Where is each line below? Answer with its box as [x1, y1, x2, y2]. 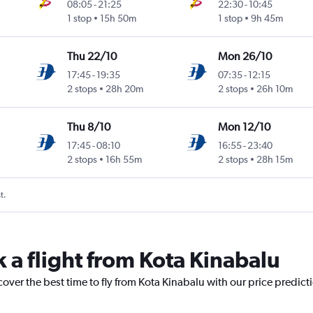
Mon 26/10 [217, 49, 272, 63]
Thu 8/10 [67, 119, 111, 133]
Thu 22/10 [67, 49, 117, 63]
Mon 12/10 [217, 119, 270, 133]
